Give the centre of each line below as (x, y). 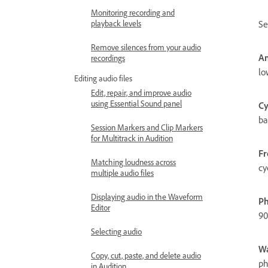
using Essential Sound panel (136, 103)
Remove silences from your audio (146, 47)
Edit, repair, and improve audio (141, 92)
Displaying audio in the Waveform (147, 197)
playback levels (116, 23)
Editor (100, 207)
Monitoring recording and (133, 12)
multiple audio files (122, 173)
